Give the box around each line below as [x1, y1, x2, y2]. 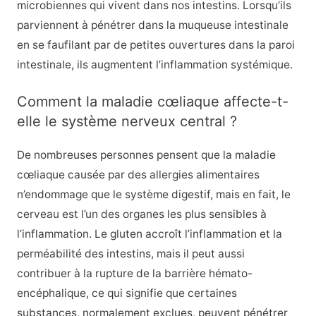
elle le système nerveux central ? [16, 113, 237, 130]
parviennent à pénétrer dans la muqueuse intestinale [16, 18, 288, 32]
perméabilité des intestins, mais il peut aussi [16, 247, 245, 261]
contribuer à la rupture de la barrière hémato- [16, 267, 253, 281]
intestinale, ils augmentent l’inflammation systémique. [16, 57, 293, 71]
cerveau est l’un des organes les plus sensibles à [16, 207, 267, 221]
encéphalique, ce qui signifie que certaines [16, 286, 237, 300]
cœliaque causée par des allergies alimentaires [16, 168, 260, 182]
